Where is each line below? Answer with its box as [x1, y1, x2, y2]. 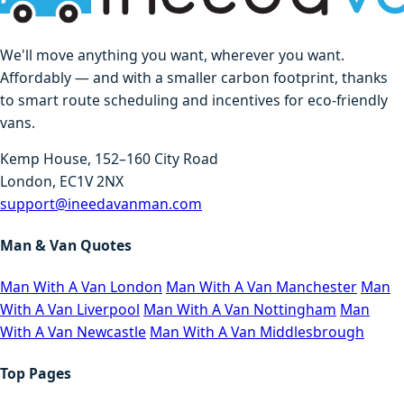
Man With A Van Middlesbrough [150, 322, 364, 343]
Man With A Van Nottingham [143, 299, 336, 320]
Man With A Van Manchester [166, 277, 357, 298]
